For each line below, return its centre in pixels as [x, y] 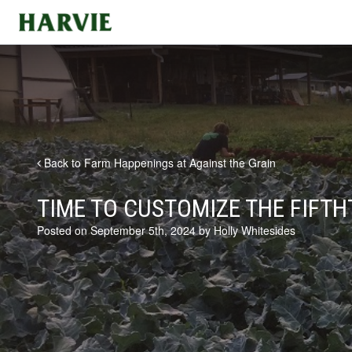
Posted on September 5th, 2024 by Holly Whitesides [166, 230]
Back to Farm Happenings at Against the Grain [158, 163]
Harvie [32, 18]
